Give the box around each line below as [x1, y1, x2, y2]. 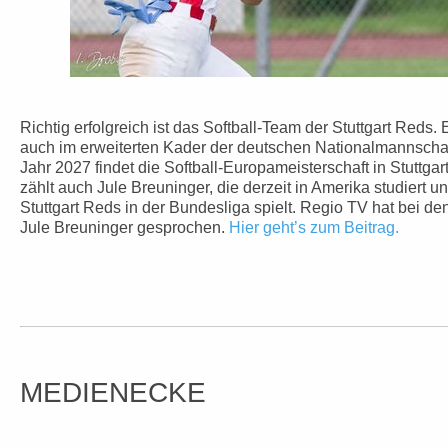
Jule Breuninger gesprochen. [20, 219, 229, 236]
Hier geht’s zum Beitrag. [229, 219, 399, 236]
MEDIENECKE [20, 377, 206, 408]
